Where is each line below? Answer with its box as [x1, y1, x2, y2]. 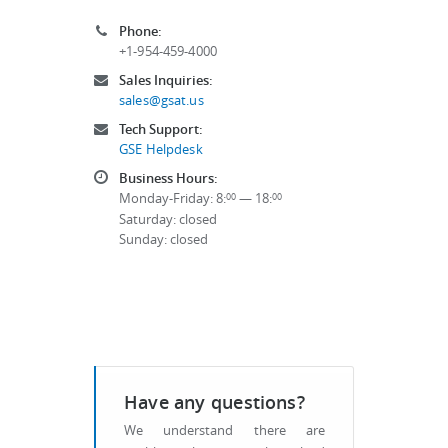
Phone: [119, 22, 162, 40]
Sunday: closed [119, 231, 208, 248]
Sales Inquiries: [119, 71, 213, 89]
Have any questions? [124, 390, 305, 414]
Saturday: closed [119, 211, 217, 228]
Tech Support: [119, 120, 203, 138]
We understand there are [124, 422, 325, 439]
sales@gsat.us [119, 92, 204, 109]
